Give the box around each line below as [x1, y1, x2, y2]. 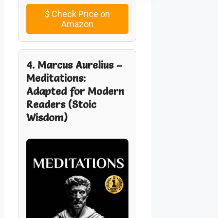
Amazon [61, 19, 94, 30]
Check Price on [50, 9, 110, 19]
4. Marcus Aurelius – [26, 58, 122, 72]
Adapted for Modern [26, 85, 124, 98]
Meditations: [26, 72, 86, 85]
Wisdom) [26, 111, 68, 124]
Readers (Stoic [26, 98, 96, 111]
